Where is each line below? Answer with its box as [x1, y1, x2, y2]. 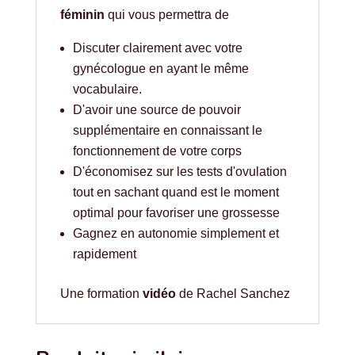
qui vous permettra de [104, 8, 229, 22]
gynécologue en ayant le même [72, 62, 249, 76]
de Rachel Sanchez [175, 287, 290, 301]
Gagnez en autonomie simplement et [72, 227, 279, 241]
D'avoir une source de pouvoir [72, 103, 241, 117]
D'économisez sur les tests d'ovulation [72, 165, 287, 179]
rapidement [72, 247, 136, 261]
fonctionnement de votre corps [72, 144, 242, 158]
